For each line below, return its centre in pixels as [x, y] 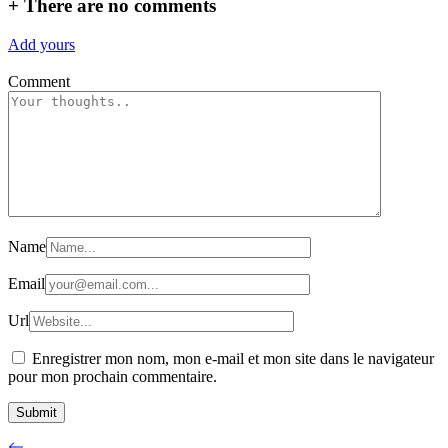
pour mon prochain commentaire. [112, 376]
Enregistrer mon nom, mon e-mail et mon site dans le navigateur [233, 358]
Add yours [41, 44]
